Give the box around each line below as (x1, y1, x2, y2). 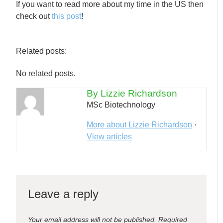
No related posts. (16, 69, 76, 78)
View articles (87, 132, 132, 141)
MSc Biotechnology (87, 100, 156, 109)
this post (52, 11, 82, 20)
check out (16, 11, 52, 20)
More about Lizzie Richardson (87, 120, 193, 129)
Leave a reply (28, 187, 99, 201)
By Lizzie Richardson (87, 88, 178, 99)
